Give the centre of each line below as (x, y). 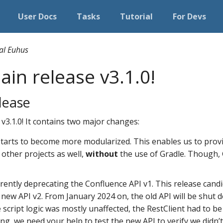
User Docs (37, 16)
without (102, 154)
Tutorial (136, 16)
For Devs (189, 16)
